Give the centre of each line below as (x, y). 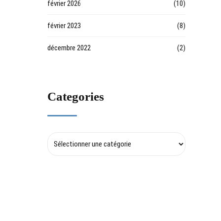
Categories (76, 96)
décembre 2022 (69, 48)
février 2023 (64, 26)
